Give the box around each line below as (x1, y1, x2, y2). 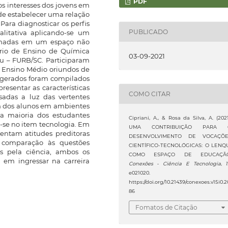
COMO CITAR (128, 90, 170, 98)
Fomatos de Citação (135, 204, 197, 212)
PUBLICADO (128, 28, 168, 36)
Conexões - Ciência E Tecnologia (128, 160, 221, 166)
